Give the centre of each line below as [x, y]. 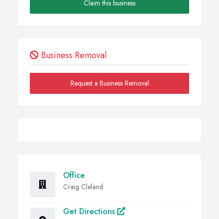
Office [74, 175]
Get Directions [90, 212]
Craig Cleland [83, 187]
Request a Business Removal [109, 83]
